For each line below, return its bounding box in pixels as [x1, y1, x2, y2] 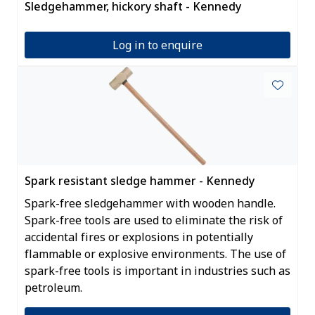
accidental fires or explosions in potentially [25, 229, 253, 245]
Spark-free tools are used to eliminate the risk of [25, 212, 283, 228]
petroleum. [25, 279, 82, 295]
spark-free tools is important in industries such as [25, 262, 290, 278]
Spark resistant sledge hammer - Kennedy [25, 172, 255, 188]
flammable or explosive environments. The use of [25, 245, 286, 262]
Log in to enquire [112, 37, 202, 53]
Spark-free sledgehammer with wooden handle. [25, 195, 276, 211]
